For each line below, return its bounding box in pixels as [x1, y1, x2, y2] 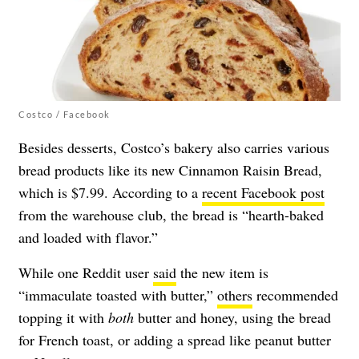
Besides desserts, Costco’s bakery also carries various [18, 137, 329, 157]
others [217, 284, 252, 305]
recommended [252, 284, 338, 305]
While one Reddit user [18, 262, 153, 282]
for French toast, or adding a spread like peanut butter [18, 329, 331, 349]
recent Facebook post [202, 182, 325, 202]
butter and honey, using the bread [134, 307, 331, 327]
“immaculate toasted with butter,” [18, 284, 217, 305]
